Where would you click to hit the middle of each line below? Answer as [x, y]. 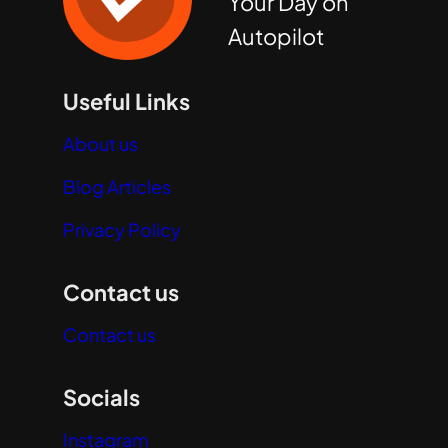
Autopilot [276, 36]
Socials [101, 397]
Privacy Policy [121, 230]
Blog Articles [116, 187]
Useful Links [126, 101]
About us [100, 144]
